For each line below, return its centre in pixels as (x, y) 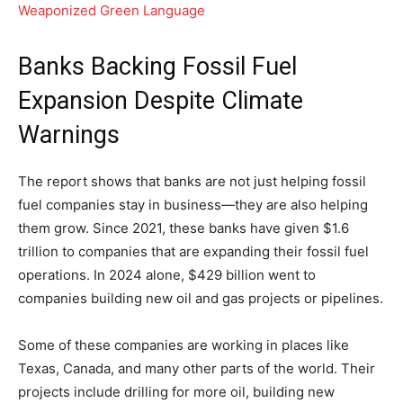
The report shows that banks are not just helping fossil (192, 181)
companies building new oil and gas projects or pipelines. (201, 298)
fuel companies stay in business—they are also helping (193, 204)
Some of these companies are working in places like (184, 345)
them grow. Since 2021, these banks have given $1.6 (184, 228)
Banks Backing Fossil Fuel (157, 66)
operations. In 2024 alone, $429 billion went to (167, 274)
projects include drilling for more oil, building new (176, 391)
